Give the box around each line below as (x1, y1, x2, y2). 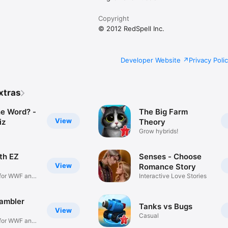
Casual (139, 212, 159, 220)
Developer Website (121, 55, 181, 64)
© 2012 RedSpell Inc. (98, 24, 165, 33)
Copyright (98, 14, 130, 22)
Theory (139, 117, 166, 127)
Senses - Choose (139, 152, 202, 162)
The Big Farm (139, 107, 188, 117)
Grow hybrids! (139, 127, 179, 135)
